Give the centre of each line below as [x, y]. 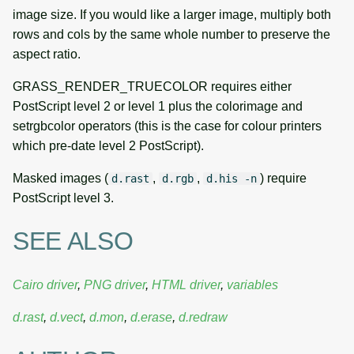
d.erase [151, 317]
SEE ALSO [73, 241]
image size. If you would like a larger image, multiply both [172, 14]
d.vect [66, 317]
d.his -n [232, 178]
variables [252, 284]
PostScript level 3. [63, 198]
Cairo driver [45, 284]
